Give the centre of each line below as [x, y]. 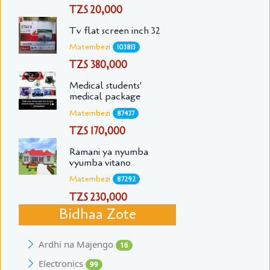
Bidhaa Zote [97, 215]
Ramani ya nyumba [108, 152]
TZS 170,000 [97, 131]
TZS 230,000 [98, 197]
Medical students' [105, 86]
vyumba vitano [100, 163]
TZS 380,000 [98, 65]
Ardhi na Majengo [77, 244]
